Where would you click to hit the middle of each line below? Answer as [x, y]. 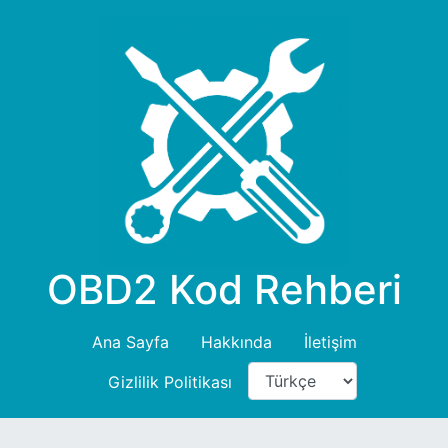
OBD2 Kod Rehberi [224, 289]
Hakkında [236, 342]
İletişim [330, 342]
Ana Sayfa [130, 342]
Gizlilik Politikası [169, 382]
